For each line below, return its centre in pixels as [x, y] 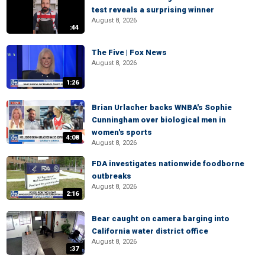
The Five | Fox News [129, 52]
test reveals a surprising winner [153, 10]
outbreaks [112, 176]
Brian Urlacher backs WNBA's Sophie [162, 107]
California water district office [150, 231]
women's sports [122, 132]
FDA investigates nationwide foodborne [168, 164]
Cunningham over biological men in [159, 120]
